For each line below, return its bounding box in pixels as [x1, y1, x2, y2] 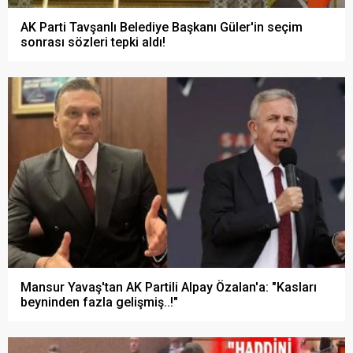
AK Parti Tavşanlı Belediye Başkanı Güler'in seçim [20, 19, 303, 35]
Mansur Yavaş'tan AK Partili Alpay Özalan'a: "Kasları [20, 279, 317, 295]
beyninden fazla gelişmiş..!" [20, 294, 178, 310]
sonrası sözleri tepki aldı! [20, 34, 165, 50]
